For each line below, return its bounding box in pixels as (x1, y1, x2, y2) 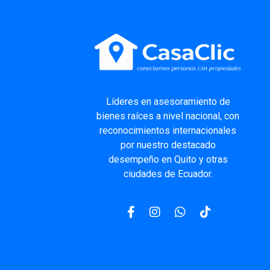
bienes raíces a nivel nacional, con (96, 110, 240, 122)
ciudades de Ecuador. (123, 168, 213, 180)
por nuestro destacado (120, 139, 216, 151)
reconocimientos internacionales (99, 125, 237, 137)
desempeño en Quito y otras (108, 154, 228, 166)
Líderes (105, 96, 139, 108)
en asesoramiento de (138, 96, 230, 108)
